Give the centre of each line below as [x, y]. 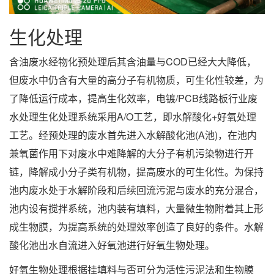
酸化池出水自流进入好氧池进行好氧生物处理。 [112, 245]
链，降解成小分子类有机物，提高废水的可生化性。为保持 [136, 171]
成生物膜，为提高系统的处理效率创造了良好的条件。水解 [136, 226]
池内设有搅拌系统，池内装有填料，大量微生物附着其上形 [136, 208]
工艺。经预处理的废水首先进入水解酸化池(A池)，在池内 [133, 135]
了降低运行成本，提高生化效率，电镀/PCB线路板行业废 [133, 98]
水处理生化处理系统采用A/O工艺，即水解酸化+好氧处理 [133, 116]
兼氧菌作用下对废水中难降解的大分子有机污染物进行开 [131, 153]
